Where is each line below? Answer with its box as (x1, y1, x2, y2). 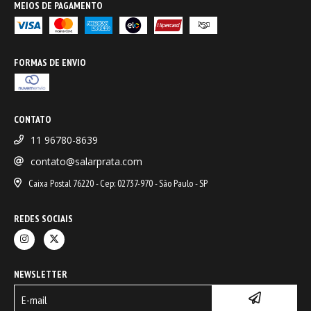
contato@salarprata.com (31, 154, 142, 168)
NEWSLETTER (14, 267, 67, 280)
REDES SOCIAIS (14, 212, 73, 225)
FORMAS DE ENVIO (14, 56, 86, 69)
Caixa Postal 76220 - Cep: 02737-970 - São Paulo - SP (28, 176, 208, 190)
